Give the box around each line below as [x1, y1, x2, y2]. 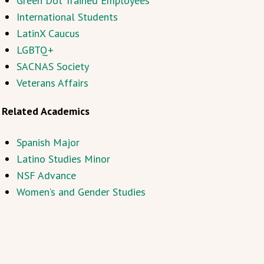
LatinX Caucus [16, 27, 80, 40]
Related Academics [1, 104, 93, 118]
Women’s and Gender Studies [16, 185, 146, 199]
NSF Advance [16, 169, 76, 182]
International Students [16, 10, 118, 24]
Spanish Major [16, 136, 80, 149]
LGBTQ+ [16, 43, 54, 57]
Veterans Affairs [16, 76, 88, 90]
